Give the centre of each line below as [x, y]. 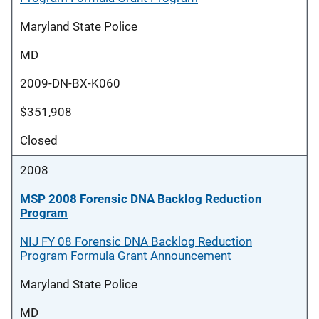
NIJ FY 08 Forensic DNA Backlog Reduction [136, 241]
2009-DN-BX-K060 [70, 83]
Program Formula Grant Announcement [126, 256]
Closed [39, 140]
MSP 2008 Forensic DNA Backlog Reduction [141, 199]
